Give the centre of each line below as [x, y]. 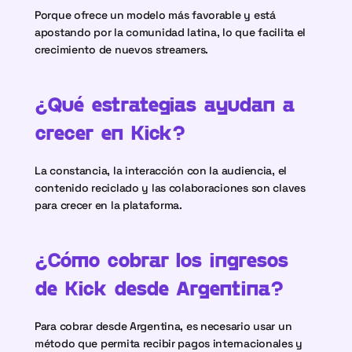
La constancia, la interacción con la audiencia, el [161, 170]
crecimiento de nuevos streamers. [122, 49]
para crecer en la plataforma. [108, 205]
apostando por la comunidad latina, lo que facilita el [170, 32]
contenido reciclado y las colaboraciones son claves [170, 188]
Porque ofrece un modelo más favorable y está [155, 15]
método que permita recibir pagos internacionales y [169, 343]
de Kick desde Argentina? [159, 287]
